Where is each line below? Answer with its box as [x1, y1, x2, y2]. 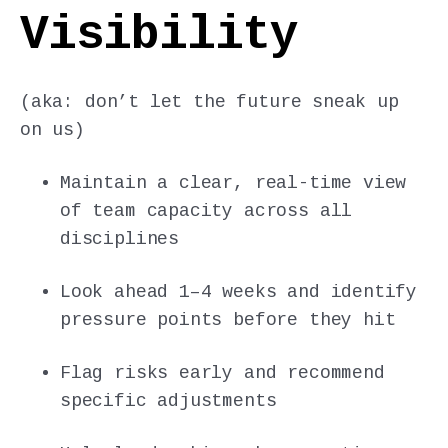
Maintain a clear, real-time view [60, 172, 407, 193]
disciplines [60, 228, 180, 249]
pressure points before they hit [60, 309, 396, 330]
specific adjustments [60, 391, 277, 412]
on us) [20, 119, 85, 140]
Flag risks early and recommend [60, 363, 385, 384]
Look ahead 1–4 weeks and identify [60, 281, 418, 302]
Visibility [20, 7, 298, 62]
